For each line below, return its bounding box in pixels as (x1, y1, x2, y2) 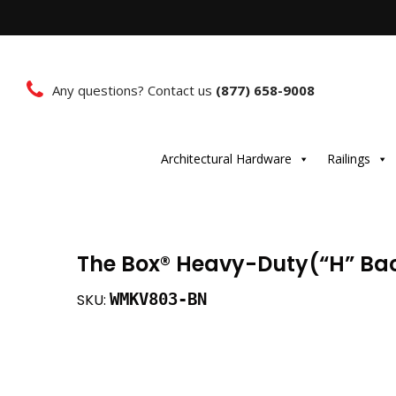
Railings (326, 150, 370, 167)
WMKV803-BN (110, 288, 207, 309)
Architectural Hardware (160, 150, 292, 167)
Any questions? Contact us (52, 80, 216, 99)
